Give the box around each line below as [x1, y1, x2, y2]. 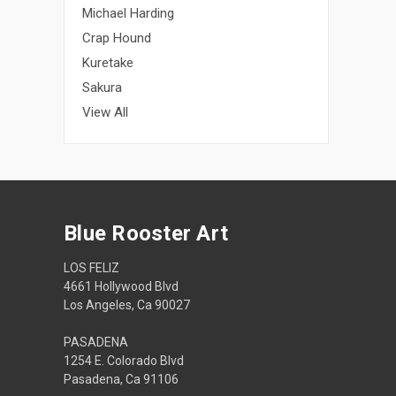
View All [82, 103, 128, 120]
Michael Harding [82, 4, 174, 21]
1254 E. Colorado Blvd [64, 353, 184, 368]
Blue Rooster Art [64, 220, 228, 246]
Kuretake [82, 54, 133, 71]
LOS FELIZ [64, 260, 119, 275]
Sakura [82, 79, 122, 95]
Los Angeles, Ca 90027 [64, 297, 190, 312]
